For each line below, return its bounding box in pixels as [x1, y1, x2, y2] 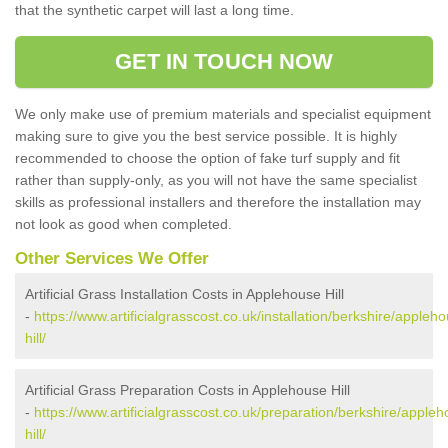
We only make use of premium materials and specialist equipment [15, 106, 431, 122]
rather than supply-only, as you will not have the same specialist [15, 172, 417, 188]
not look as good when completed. [15, 216, 232, 232]
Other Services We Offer [15, 249, 209, 268]
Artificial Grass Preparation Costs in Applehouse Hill [25, 382, 350, 398]
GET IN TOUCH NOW [114, 49, 334, 74]
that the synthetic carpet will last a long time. [15, 2, 294, 18]
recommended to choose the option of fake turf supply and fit [15, 150, 400, 166]
